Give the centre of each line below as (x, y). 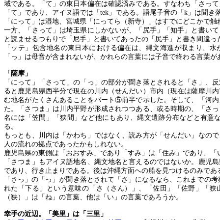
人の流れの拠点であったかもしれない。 (66, 144)
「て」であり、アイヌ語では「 (52, 13)
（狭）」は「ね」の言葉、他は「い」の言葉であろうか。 (93, 197)
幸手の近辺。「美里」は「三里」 (55, 214)
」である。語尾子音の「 (146, 13)
